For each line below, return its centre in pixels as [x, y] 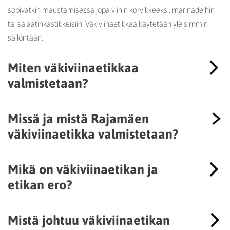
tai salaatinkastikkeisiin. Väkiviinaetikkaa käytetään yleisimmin [108, 23]
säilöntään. [25, 37]
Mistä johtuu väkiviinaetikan [89, 220]
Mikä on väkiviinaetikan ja [83, 169]
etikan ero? [40, 184]
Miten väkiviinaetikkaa [73, 67]
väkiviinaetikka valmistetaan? [93, 133]
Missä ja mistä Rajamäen [78, 118]
